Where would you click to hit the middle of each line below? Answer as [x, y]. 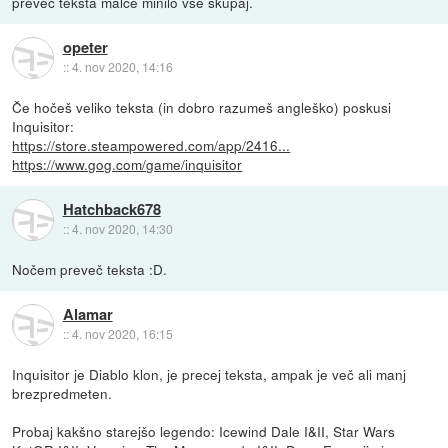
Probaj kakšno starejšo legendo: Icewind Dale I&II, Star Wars [204, 431]
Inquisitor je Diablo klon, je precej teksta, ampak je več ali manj [209, 374]
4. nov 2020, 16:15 [122, 334]
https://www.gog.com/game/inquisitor [127, 163]
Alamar [87, 314]
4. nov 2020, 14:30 [122, 229]
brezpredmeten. [62, 393]
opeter [85, 47]
